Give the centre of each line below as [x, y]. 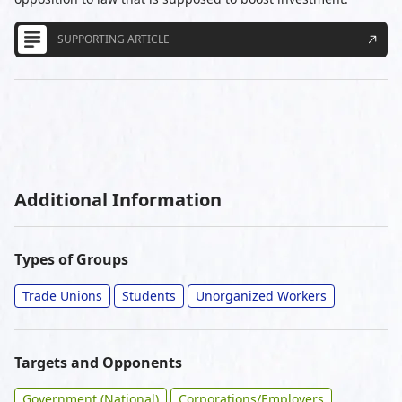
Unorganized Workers [261, 296]
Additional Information [118, 200]
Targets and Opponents [98, 363]
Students [149, 296]
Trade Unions [62, 296]
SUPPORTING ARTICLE [114, 39]
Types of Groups [71, 259]
